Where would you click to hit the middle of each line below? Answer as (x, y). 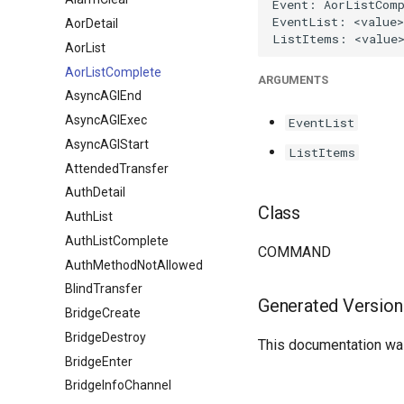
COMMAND (294, 252)
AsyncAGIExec (106, 120)
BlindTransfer (104, 289)
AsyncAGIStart (107, 144)
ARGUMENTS (293, 80)
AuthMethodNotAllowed (134, 265)
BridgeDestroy (106, 337)
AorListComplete (113, 72)
